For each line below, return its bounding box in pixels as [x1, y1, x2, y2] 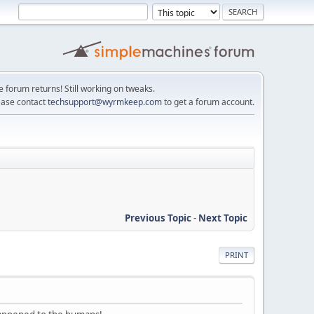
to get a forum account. [162, 96, 254, 108]
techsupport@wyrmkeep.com [48, 96, 162, 108]
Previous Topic [125, 211, 191, 224]
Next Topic [198, 211, 247, 224]
